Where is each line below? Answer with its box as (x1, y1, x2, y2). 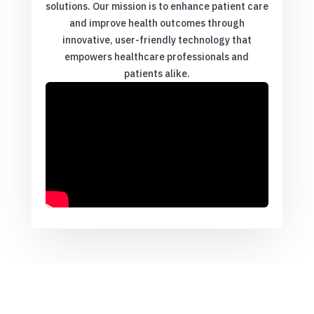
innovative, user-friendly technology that (62, 34, 252, 47)
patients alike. (123, 67, 190, 81)
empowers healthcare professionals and (64, 50, 250, 64)
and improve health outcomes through (69, 17, 245, 30)
